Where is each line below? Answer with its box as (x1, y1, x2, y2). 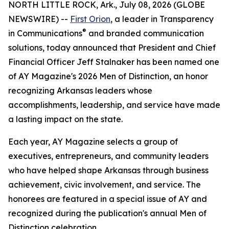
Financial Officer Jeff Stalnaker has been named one (8, 57, 219, 67)
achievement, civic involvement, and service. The (8, 179, 201, 190)
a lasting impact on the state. (8, 114, 123, 124)
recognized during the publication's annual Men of (8, 208, 207, 218)
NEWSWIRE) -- (8, 14, 70, 24)
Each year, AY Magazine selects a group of (8, 136, 178, 147)
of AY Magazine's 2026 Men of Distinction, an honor (8, 71, 208, 81)
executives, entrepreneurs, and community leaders (8, 151, 209, 161)
